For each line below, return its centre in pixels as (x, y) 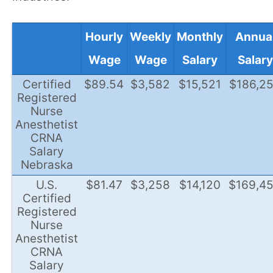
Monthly (200, 37)
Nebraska (47, 165)
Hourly (104, 37)
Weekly (151, 37)
